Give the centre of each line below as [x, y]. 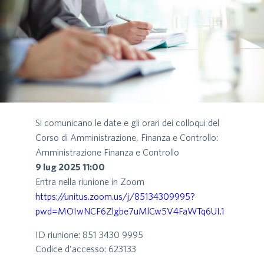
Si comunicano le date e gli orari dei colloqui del [127, 122]
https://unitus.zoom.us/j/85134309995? [115, 196]
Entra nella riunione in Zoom [90, 181]
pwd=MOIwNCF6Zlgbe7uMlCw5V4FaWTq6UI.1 [130, 211]
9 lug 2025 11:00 [70, 166]
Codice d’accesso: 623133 [86, 248]
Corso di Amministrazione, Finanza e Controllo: [127, 137]
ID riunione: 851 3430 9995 [89, 234]
